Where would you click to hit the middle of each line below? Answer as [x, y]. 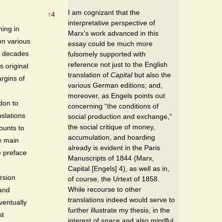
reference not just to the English [118, 64]
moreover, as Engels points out [116, 95]
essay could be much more [110, 43]
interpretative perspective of [111, 23]
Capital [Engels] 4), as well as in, [119, 168]
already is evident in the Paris [114, 147]
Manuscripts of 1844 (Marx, [111, 158]
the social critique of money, [111, 127]
